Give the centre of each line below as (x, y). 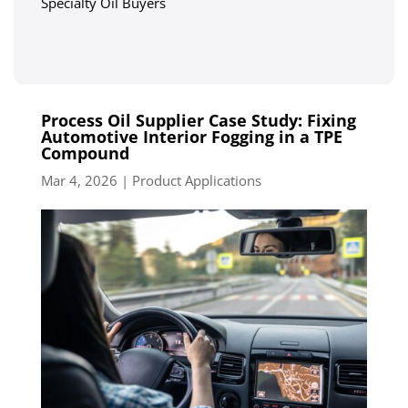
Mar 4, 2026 (79, 180)
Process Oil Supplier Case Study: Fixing (199, 120)
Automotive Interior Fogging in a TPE (192, 136)
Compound (85, 153)
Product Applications (197, 180)
